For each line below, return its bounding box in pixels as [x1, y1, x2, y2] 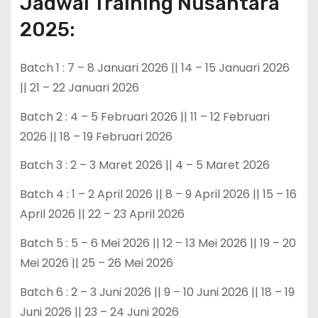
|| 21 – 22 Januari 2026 [19, 79, 139, 96]
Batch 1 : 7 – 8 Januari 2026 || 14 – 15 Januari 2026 [19, 59, 290, 76]
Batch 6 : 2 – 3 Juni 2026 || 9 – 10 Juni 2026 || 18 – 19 [19, 283, 295, 300]
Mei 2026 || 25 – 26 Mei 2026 [19, 255, 173, 271]
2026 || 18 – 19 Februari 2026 [19, 128, 172, 145]
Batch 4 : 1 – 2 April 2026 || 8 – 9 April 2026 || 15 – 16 [19, 186, 297, 203]
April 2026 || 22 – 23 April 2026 [19, 206, 185, 223]
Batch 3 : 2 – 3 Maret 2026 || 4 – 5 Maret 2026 [19, 157, 270, 174]
